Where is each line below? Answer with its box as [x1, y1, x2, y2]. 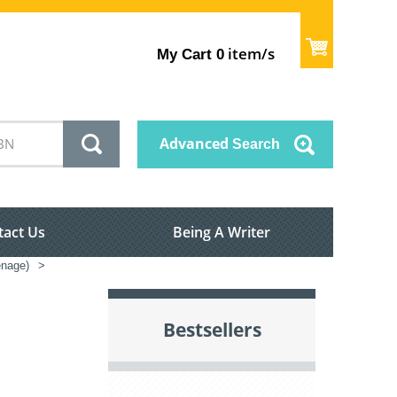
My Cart [157, 45, 213, 63]
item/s [224, 43, 276, 64]
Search [229, 136, 280, 152]
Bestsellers [162, 317, 261, 343]
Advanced [160, 134, 229, 154]
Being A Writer [173, 222, 270, 243]
